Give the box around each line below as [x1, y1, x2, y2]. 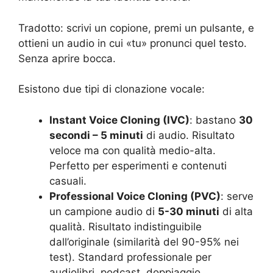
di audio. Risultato [143, 129, 235, 141]
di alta [219, 205, 253, 218]
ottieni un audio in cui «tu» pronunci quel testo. [18, 37, 247, 49]
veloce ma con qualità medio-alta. [49, 144, 216, 157]
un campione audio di [49, 205, 158, 218]
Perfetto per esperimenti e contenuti [49, 159, 227, 172]
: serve [221, 190, 253, 202]
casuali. [49, 174, 87, 187]
